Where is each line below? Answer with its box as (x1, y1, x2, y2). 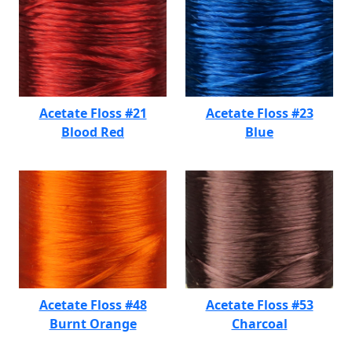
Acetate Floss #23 (205, 104, 313, 122)
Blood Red (61, 123, 124, 141)
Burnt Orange (49, 315, 137, 332)
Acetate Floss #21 (38, 104, 147, 122)
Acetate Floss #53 (205, 296, 313, 313)
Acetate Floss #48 (38, 296, 147, 313)
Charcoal (231, 315, 288, 332)
